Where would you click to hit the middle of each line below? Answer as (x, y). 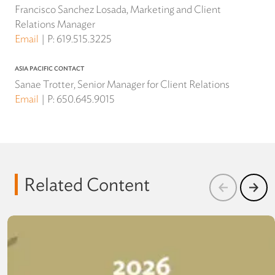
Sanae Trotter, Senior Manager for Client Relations (122, 84)
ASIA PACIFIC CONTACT (50, 68)
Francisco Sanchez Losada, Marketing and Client (118, 10)
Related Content (87, 184)
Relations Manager (55, 24)
